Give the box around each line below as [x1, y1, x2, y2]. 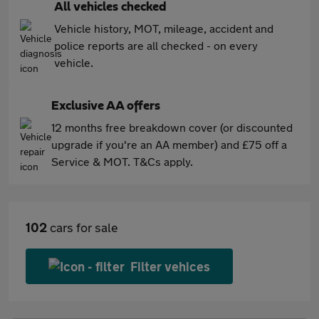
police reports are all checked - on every [54, 38, 258, 52]
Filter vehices [130, 258, 211, 274]
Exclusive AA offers [51, 100, 160, 113]
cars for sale [47, 219, 118, 235]
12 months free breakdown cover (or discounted [51, 120, 293, 134]
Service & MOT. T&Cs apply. [51, 155, 193, 168]
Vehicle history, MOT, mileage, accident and [54, 21, 273, 35]
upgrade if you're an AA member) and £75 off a [51, 137, 287, 151]
